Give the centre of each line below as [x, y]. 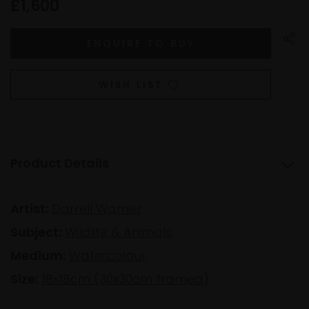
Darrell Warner [97, 209]
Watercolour [108, 256]
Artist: [29, 209]
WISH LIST [131, 85]
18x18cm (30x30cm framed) [125, 279]
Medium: [38, 256]
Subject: [36, 232]
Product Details [60, 163]
